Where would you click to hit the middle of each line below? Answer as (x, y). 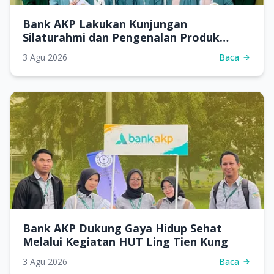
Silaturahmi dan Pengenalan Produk (121, 37)
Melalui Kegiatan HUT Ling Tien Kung (125, 241)
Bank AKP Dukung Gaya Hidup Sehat (122, 228)
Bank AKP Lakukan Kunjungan (105, 24)
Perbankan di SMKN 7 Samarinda (112, 50)
